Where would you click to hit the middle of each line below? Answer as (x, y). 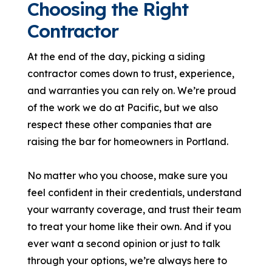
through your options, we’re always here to (127, 261)
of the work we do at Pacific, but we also (123, 108)
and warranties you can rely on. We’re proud (132, 91)
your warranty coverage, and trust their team (134, 210)
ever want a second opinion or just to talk (124, 244)
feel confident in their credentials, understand (135, 193)
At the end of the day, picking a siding (117, 57)
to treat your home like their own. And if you (130, 227)
